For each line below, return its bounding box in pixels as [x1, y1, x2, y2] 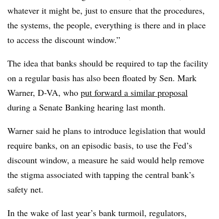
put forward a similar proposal [81, 87, 188, 98]
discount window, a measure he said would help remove [7, 154, 204, 166]
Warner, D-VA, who [7, 87, 81, 98]
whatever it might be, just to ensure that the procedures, [7, 4, 205, 16]
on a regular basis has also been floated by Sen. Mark [7, 72, 197, 84]
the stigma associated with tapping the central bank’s [7, 169, 195, 180]
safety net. [7, 183, 44, 195]
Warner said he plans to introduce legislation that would [7, 125, 205, 136]
